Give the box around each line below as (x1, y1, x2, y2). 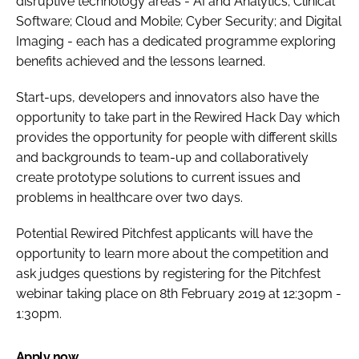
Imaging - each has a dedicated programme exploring (16, 33, 336, 49)
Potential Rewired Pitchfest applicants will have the (16, 225, 313, 241)
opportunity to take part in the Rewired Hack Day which (16, 109, 340, 125)
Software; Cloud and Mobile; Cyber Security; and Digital (16, 13, 341, 29)
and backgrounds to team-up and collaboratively (16, 149, 309, 165)
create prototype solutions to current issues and (16, 169, 301, 185)
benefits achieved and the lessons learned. (16, 53, 265, 69)
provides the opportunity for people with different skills (16, 129, 337, 145)
